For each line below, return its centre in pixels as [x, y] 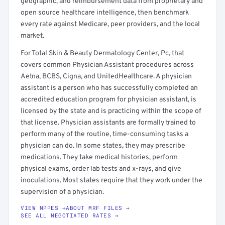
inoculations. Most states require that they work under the [111, 181]
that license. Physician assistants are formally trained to [108, 123]
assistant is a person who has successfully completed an [109, 88]
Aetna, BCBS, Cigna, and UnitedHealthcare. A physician [106, 77]
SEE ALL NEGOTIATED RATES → [70, 215]
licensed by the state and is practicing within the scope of [111, 111]
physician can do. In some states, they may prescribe [103, 146]
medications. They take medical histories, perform [99, 157]
